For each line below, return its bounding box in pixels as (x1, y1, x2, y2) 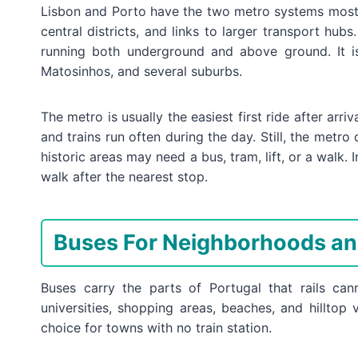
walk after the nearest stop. (41, 168, 208, 185)
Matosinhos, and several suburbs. (41, 62, 242, 79)
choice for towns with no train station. (41, 319, 272, 336)
